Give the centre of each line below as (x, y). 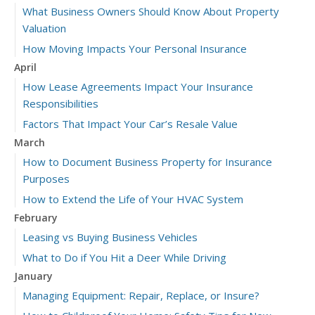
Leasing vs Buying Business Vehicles (110, 237)
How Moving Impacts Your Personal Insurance (135, 49)
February (36, 218)
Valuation (44, 28)
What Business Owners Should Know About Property (151, 11)
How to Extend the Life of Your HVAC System (133, 199)
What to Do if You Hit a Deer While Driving (124, 257)
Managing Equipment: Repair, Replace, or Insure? (141, 295)
